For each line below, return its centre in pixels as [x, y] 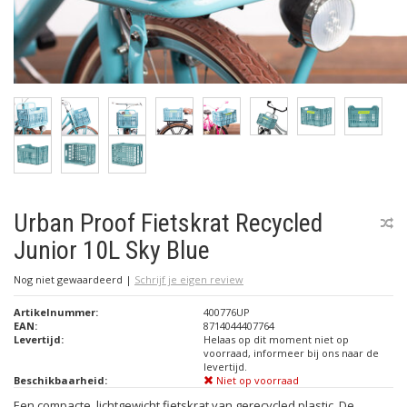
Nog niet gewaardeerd [69, 279]
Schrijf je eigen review [189, 279]
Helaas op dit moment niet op [276, 339]
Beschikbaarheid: [60, 380]
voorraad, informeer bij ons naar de [291, 353]
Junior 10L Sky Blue [112, 250]
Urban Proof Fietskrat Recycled [168, 223]
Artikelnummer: [56, 312]
